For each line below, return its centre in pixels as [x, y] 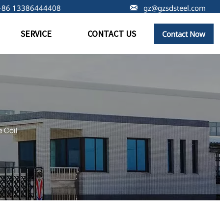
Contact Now [184, 34]
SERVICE [36, 33]
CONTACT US [111, 33]
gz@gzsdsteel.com [175, 8]
